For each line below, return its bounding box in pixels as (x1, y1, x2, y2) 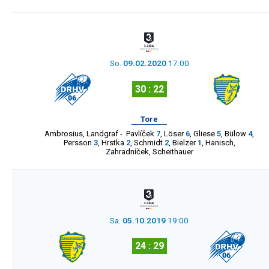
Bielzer (172, 138, 196, 147)
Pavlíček (126, 128, 154, 138)
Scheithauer (152, 147, 193, 156)
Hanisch (205, 138, 234, 147)
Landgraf (86, 128, 118, 138)
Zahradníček (105, 147, 149, 156)
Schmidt (133, 138, 163, 147)
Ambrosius (44, 128, 83, 138)
